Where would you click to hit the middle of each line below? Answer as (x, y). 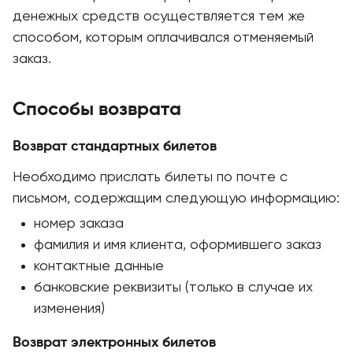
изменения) (69, 309)
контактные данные (99, 266)
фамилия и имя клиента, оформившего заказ (178, 245)
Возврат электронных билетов (114, 343)
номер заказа (79, 224)
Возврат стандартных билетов (115, 147)
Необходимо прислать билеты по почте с (150, 177)
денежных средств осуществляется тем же (159, 17)
